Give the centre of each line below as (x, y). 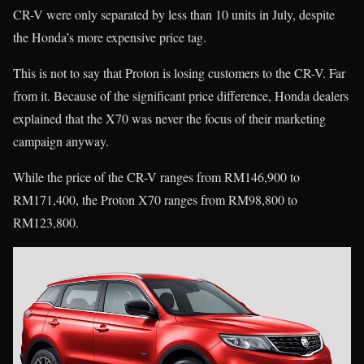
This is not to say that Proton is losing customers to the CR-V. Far (179, 73)
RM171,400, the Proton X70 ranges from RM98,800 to (155, 200)
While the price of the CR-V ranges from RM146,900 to (156, 177)
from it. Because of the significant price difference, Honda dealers (181, 96)
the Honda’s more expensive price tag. (110, 37)
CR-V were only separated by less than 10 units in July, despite (174, 15)
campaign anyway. (61, 141)
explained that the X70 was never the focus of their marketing (169, 119)
